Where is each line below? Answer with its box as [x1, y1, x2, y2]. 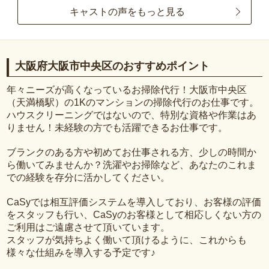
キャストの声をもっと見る [70, 6, 185, 17]
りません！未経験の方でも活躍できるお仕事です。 [7, 122, 228, 133]
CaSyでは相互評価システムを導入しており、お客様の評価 [7, 196, 262, 207]
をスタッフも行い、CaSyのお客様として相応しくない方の [7, 209, 262, 220]
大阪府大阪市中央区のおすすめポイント [15, 60, 210, 73]
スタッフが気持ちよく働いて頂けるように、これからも [7, 234, 247, 245]
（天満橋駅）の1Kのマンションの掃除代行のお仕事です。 [7, 97, 259, 107]
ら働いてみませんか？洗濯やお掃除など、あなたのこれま [7, 159, 257, 170]
